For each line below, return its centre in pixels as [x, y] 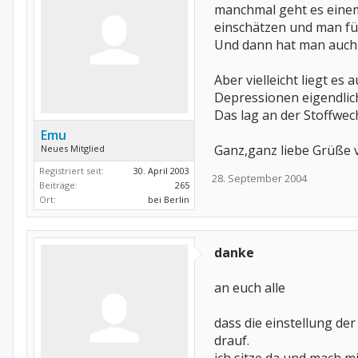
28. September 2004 [259, 178]
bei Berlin [169, 199]
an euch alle [250, 288]
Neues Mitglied [73, 148]
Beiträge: [58, 185]
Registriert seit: [72, 171]
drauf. [232, 340]
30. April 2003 [161, 171]
